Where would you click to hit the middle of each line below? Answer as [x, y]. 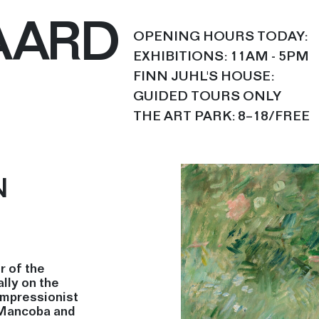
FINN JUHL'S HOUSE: [204, 78]
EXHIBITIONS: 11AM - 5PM [221, 58]
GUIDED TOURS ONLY [208, 98]
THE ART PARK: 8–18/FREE [222, 118]
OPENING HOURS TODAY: [221, 38]
